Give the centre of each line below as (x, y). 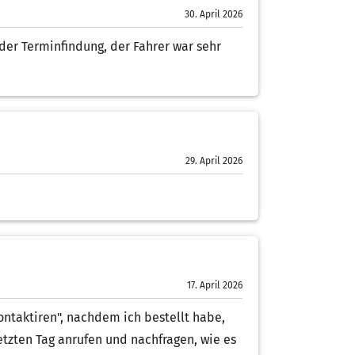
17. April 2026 (215, 285)
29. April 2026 (214, 161)
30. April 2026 (214, 14)
